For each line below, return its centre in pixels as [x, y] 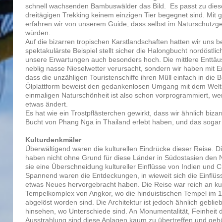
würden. [38, 32]
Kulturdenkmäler [54, 139]
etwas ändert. [47, 104]
